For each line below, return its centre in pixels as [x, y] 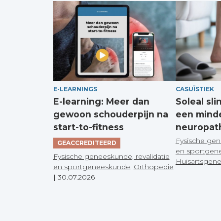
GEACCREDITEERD [87, 143]
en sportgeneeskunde [92, 166]
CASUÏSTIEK [195, 89]
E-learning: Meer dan [101, 101]
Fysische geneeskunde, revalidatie [111, 156]
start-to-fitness [88, 127]
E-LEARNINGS [75, 89]
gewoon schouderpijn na [110, 114]
